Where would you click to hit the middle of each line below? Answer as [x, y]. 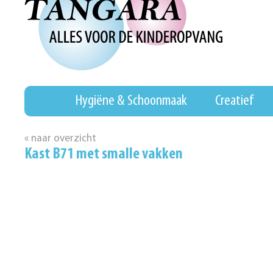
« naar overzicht [61, 139]
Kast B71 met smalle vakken [104, 154]
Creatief [234, 101]
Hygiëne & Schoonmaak [131, 101]
